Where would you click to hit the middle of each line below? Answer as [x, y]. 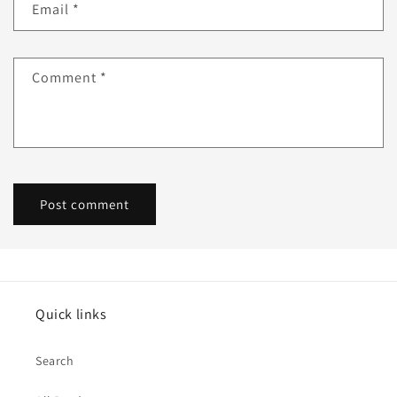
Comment [66, 78]
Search [55, 361]
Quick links [71, 315]
